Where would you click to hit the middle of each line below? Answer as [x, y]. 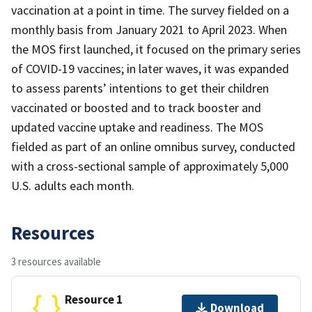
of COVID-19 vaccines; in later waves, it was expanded [150, 68]
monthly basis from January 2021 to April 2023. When [149, 29]
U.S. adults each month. [73, 185]
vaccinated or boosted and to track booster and [136, 107]
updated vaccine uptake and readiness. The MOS [137, 127]
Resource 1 [94, 300]
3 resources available [56, 261]
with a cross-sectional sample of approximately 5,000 [150, 166]
